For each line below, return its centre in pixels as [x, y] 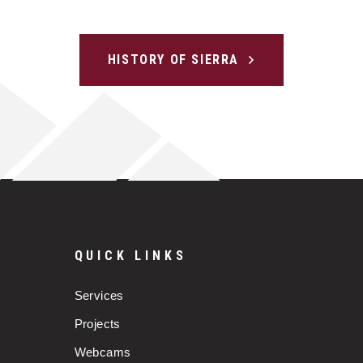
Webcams [102, 352]
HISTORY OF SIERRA [173, 59]
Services [99, 295]
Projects [97, 323]
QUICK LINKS [130, 255]
